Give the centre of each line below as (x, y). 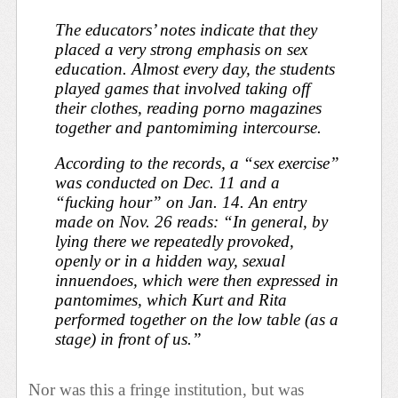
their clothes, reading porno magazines (189, 107)
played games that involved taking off (183, 88)
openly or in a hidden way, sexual (171, 261)
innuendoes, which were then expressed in (197, 281)
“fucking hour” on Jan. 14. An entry (181, 203)
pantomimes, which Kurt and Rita (171, 300)
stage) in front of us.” (129, 339)
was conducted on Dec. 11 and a (168, 183)
